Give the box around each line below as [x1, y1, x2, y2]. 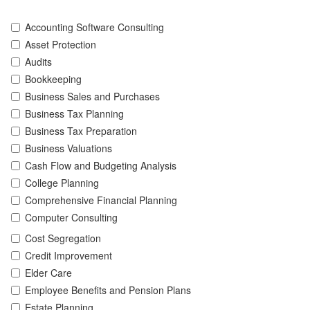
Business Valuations [25, 140, 112, 155]
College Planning [25, 175, 99, 190]
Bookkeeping [25, 71, 82, 86]
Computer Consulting [25, 210, 118, 224]
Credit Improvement [25, 248, 112, 262]
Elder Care [25, 265, 72, 280]
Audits [25, 54, 52, 69]
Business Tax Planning [25, 106, 124, 120]
